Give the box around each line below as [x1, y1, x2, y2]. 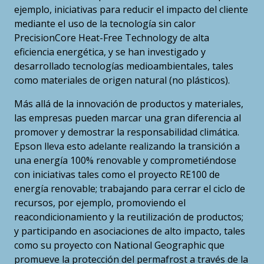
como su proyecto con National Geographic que [14, 239, 225, 252]
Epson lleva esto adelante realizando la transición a [14, 140, 240, 153]
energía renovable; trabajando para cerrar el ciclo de [14, 182, 245, 196]
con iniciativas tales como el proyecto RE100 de [14, 168, 220, 181]
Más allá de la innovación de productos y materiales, [14, 97, 243, 111]
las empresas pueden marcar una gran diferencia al [14, 111, 241, 125]
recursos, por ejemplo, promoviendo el [14, 196, 186, 210]
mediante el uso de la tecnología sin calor [14, 17, 196, 31]
